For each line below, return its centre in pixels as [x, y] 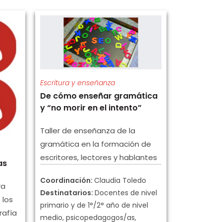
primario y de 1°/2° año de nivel [94, 205]
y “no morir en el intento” [91, 108]
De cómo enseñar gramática [99, 96]
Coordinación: [67, 181]
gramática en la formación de [96, 144]
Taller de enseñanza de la [88, 131]
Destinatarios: [67, 193]
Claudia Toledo [120, 181]
